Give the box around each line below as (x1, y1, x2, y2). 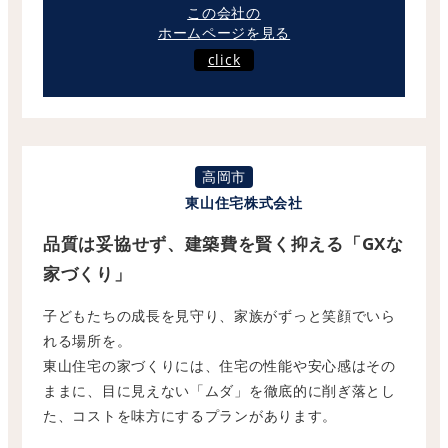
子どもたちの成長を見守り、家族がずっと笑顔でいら (43, 306, 396, 326)
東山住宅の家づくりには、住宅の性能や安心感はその (43, 356, 396, 376)
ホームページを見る (157, 23, 291, 43)
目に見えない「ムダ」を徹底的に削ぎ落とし (101, 381, 396, 401)
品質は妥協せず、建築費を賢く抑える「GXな (43, 232, 404, 256)
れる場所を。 (43, 331, 132, 351)
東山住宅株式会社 (185, 193, 303, 213)
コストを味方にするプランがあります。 (72, 406, 338, 426)
